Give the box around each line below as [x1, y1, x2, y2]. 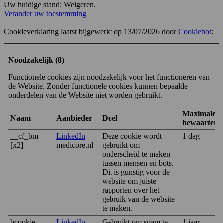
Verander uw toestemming [4, 9, 86, 18]
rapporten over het [102, 185, 159, 194]
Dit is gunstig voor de [102, 167, 170, 176]
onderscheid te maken [102, 149, 170, 158]
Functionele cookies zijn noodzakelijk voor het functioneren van [8, 72, 210, 81]
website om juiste [102, 176, 156, 185]
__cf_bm [10, 131, 38, 140]
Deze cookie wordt [102, 131, 162, 140]
